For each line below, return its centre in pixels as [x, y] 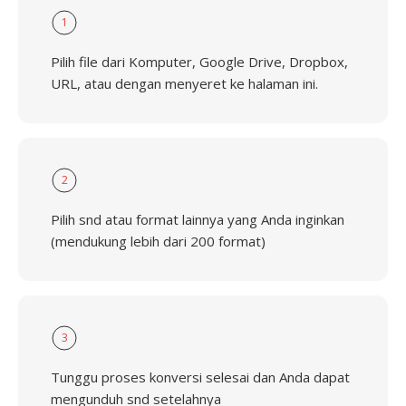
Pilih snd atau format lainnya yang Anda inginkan [198, 219]
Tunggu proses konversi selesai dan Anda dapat [200, 377]
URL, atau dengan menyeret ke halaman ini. [184, 83]
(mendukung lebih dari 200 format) [158, 241]
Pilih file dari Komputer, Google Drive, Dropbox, [199, 62]
